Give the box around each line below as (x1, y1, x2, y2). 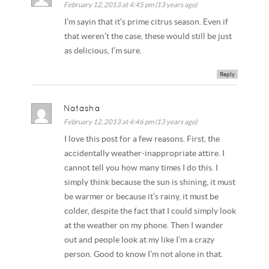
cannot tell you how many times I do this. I (64, 163, 219, 172)
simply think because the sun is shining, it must (64, 177, 236, 187)
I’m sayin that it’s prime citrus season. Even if (64, 17, 229, 27)
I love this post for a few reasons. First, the (64, 134, 220, 144)
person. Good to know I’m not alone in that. (64, 249, 223, 259)
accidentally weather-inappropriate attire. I (64, 148, 225, 158)
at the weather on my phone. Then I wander (64, 220, 224, 230)
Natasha (64, 103, 101, 113)
